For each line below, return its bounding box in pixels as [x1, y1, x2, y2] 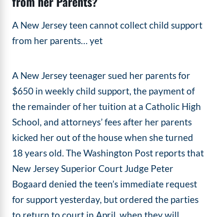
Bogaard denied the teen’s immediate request [12, 178, 198, 189]
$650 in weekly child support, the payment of [12, 85, 195, 96]
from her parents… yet [12, 35, 103, 46]
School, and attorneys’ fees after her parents [12, 116, 192, 127]
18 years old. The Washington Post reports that [12, 147, 204, 158]
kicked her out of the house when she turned [12, 131, 194, 143]
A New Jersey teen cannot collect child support [12, 19, 203, 31]
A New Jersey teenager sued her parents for [12, 69, 191, 81]
